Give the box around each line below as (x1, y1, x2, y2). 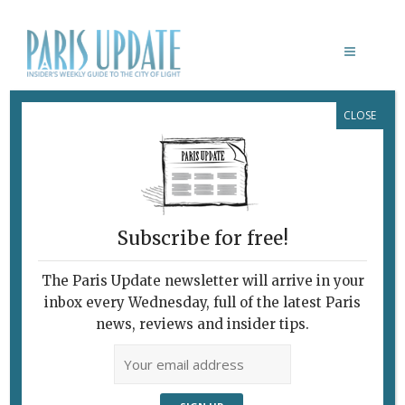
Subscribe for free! (117, 227, 288, 250)
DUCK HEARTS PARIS (45, 126, 222, 149)
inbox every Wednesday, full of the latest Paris (44, 294, 361, 312)
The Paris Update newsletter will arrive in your (41, 272, 364, 290)
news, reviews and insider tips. (96, 316, 309, 334)
